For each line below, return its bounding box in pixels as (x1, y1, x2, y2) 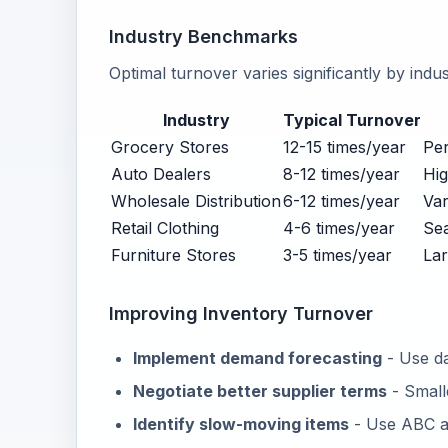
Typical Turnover (283, 110, 421, 130)
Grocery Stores (111, 137, 229, 157)
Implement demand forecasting (133, 348, 382, 368)
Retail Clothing (111, 218, 219, 238)
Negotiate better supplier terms (133, 381, 387, 401)
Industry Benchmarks (109, 26, 298, 47)
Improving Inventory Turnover (109, 303, 373, 324)
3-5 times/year (283, 245, 392, 265)
